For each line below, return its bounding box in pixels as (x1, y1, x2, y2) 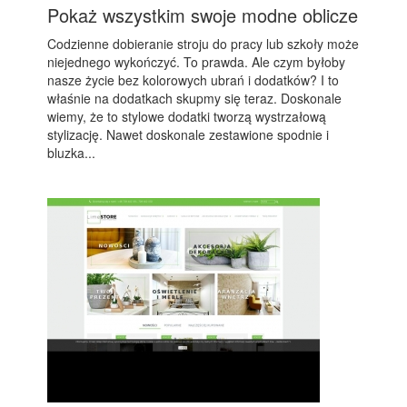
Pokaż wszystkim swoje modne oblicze (47, 2, 359, 28)
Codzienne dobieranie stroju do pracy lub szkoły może (47, 35, 360, 53)
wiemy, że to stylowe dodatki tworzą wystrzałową (47, 107, 327, 125)
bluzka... (47, 144, 96, 162)
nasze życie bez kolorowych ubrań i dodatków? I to (47, 71, 340, 89)
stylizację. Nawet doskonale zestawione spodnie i (47, 125, 330, 144)
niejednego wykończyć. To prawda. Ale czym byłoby (47, 53, 346, 71)
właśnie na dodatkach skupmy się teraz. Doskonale (47, 89, 342, 107)
